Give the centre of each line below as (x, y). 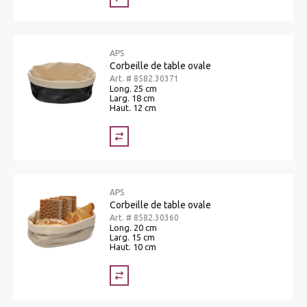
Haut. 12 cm (133, 107)
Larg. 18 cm (132, 98)
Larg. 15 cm (132, 237)
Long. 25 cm (133, 88)
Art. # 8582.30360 (144, 217)
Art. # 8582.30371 (144, 78)
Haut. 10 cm (133, 246)
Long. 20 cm (133, 227)
